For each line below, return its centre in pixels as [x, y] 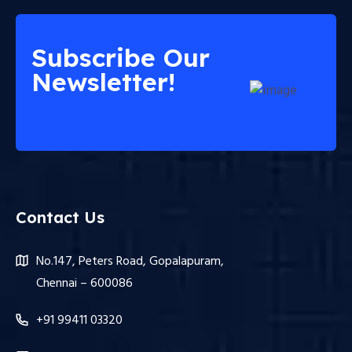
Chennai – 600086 [84, 284]
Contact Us [60, 218]
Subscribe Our [121, 58]
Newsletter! [103, 82]
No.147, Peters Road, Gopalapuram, [130, 262]
